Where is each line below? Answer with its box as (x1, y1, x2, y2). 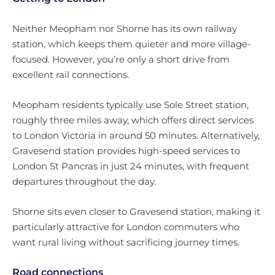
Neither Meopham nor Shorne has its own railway (12, 23, 237, 34)
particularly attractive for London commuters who (12, 221, 239, 233)
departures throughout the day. (12, 176, 156, 187)
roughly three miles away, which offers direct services (12, 114, 254, 126)
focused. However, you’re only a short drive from (12, 53, 230, 65)
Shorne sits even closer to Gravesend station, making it (12, 206, 260, 217)
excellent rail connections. (12, 69, 129, 80)
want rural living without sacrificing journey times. (12, 236, 239, 248)
